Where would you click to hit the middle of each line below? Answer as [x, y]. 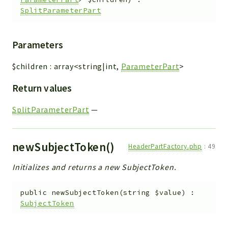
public [34, 192]
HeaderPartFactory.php [165, 147]
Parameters [38, 45]
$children [30, 66]
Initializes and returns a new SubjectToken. [94, 167]
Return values [42, 88]
